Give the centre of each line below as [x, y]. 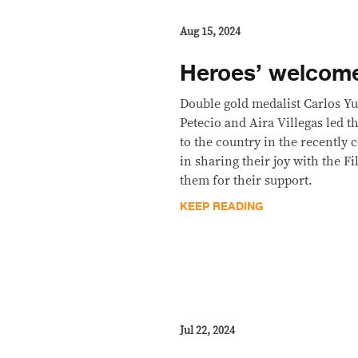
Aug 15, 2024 [211, 32]
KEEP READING [222, 206]
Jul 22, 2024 [208, 330]
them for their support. [247, 180]
